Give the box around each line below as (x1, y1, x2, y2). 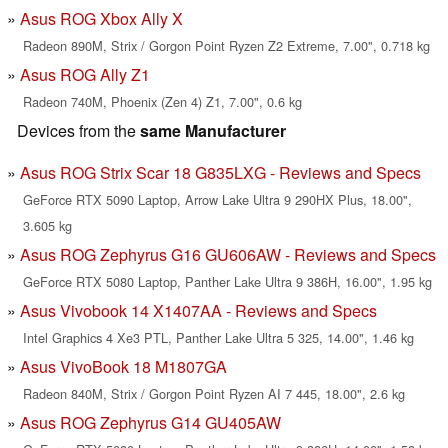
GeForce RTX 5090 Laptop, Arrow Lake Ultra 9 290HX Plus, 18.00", (23, 190, 412, 210)
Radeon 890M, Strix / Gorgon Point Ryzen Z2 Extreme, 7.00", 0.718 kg (23, 36, 430, 56)
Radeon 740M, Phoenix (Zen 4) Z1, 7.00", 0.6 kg (23, 92, 302, 112)
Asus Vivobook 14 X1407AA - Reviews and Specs (20, 299, 377, 323)
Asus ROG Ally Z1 (20, 63, 150, 87)
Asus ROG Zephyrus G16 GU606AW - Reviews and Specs (20, 243, 436, 267)
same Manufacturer (140, 119, 286, 143)
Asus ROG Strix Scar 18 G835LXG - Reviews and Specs (20, 161, 421, 185)
